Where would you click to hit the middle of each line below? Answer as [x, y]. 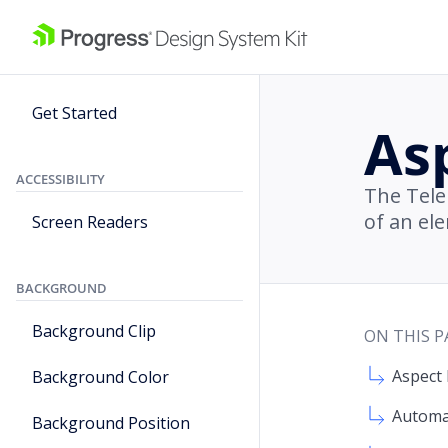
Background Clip [94, 331]
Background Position [111, 423]
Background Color [100, 377]
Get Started [74, 113]
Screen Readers [90, 222]
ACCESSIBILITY [60, 179]
